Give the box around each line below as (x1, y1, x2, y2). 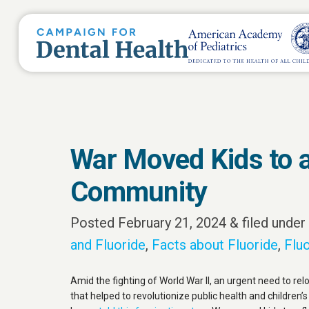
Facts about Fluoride (152, 237, 278, 253)
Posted (70, 215, 118, 231)
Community (70, 176, 208, 208)
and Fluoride (70, 237, 146, 253)
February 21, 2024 (118, 215, 226, 231)
